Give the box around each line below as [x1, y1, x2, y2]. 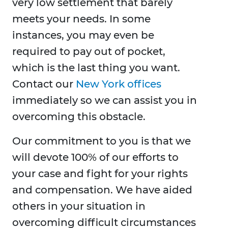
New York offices [76, 78, 161, 91]
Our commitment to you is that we [12, 135, 191, 148]
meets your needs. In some [12, 13, 151, 25]
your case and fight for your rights [12, 167, 188, 180]
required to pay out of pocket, [12, 45, 165, 58]
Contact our [12, 78, 76, 91]
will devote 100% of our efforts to [12, 151, 179, 164]
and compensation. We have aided [12, 184, 192, 196]
